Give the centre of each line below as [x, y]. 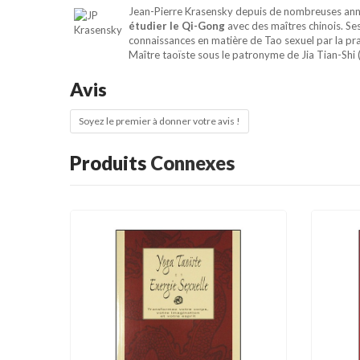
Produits [110, 162]
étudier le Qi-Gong [177, 25]
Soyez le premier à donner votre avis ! [160, 121]
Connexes [192, 162]
